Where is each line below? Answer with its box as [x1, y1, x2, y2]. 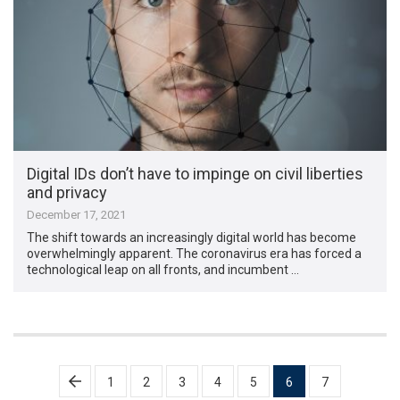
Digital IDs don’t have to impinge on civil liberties [27, 164, 364, 184]
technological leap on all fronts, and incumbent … [27, 262, 300, 278]
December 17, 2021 [27, 208, 127, 222]
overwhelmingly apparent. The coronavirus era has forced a [27, 246, 362, 262]
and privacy [27, 183, 108, 203]
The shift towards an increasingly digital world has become [27, 230, 357, 246]
